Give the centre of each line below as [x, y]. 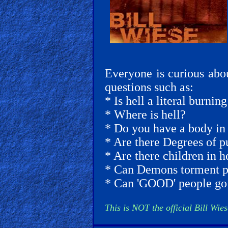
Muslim [37, 153]
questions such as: [149, 87]
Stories [35, 36]
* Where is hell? [145, 115]
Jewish [35, 22]
